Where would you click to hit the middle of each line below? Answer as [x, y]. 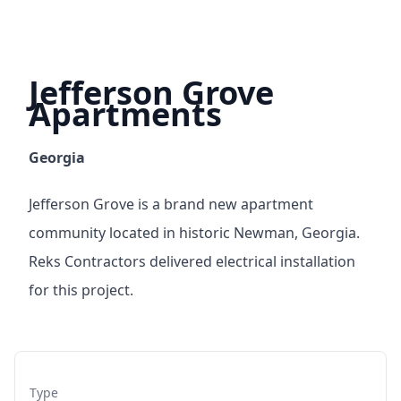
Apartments [125, 114]
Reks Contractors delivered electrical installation [192, 261]
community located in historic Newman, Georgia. [194, 233]
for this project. [81, 290]
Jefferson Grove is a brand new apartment [171, 204]
